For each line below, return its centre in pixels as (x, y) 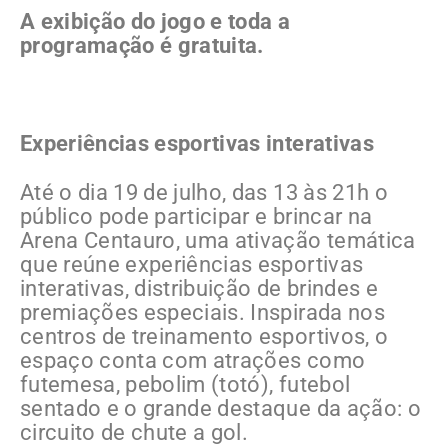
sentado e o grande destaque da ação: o (220, 409)
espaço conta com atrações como (193, 361)
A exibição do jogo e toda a (155, 22)
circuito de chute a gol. (137, 433)
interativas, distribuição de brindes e (199, 289)
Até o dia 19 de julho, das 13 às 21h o (204, 193)
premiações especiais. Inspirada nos (202, 313)
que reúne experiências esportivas (192, 265)
